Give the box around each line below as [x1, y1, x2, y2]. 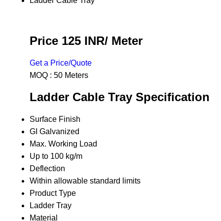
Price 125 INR [30, 34, 105, 47]
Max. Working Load [30, 140, 97, 148]
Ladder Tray [30, 201, 72, 210]
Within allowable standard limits [30, 177, 141, 185]
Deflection [30, 164, 65, 173]
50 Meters [54, 71, 88, 79]
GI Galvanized [30, 127, 79, 136]
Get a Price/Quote [30, 58, 92, 67]
